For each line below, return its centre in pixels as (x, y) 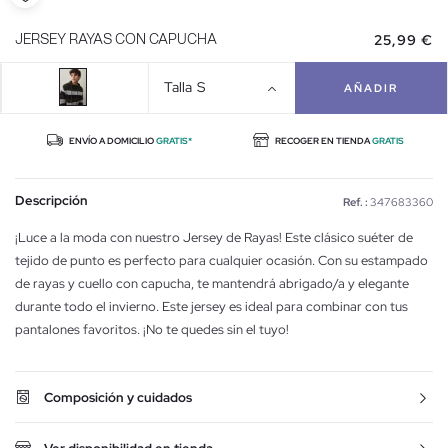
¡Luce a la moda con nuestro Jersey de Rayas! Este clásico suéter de (214, 237)
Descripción (51, 200)
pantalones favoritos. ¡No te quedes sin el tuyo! (152, 329)
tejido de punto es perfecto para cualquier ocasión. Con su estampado (221, 260)
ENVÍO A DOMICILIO (111, 140)
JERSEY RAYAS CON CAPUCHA (116, 39)
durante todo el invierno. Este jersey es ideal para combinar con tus (211, 306)
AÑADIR (371, 87)
